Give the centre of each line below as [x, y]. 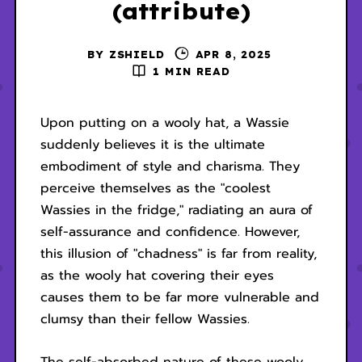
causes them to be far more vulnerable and [179, 298]
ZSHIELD [137, 54]
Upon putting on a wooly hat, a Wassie [164, 123]
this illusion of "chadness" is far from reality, [178, 254]
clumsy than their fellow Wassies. [145, 320]
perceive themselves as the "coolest [155, 189]
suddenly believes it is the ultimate [152, 145]
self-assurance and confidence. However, [170, 232]
